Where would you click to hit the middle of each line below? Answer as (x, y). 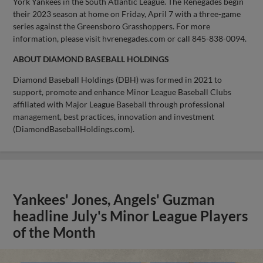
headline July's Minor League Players (131, 216)
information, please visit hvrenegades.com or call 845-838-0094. (130, 38)
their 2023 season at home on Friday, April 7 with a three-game (127, 14)
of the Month (55, 232)
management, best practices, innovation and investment (114, 116)
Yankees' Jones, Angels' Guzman (114, 199)
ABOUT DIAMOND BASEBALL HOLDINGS (91, 59)
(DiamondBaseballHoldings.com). (74, 129)
